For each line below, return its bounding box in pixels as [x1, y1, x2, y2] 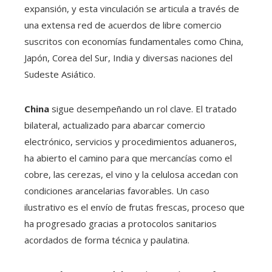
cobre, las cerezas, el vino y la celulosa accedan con [24, 168, 238, 181]
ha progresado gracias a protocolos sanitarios [24, 217, 217, 230]
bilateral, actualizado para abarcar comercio [24, 119, 205, 132]
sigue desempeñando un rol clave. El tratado [49, 103, 237, 115]
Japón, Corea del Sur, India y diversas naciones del [24, 52, 233, 64]
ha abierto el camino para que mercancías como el [24, 152, 232, 165]
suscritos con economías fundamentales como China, [24, 35, 243, 48]
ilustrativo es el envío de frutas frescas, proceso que [24, 201, 245, 214]
